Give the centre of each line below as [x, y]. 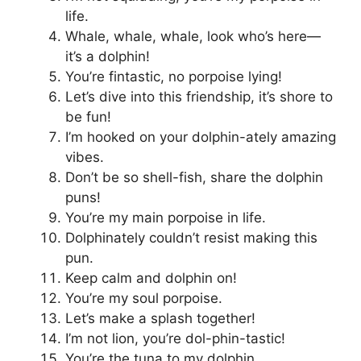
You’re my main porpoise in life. [166, 218]
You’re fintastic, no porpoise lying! [174, 77]
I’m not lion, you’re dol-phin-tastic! [175, 339]
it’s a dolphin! [108, 57]
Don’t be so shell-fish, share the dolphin [194, 178]
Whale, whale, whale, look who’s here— [193, 37]
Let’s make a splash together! [160, 319]
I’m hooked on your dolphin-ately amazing [201, 137]
